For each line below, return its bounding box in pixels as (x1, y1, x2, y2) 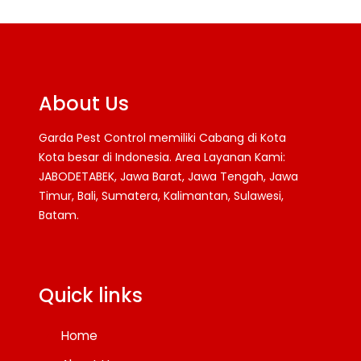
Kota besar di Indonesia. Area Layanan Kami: (39, 148, 285, 165)
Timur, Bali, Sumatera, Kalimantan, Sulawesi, (39, 187, 284, 204)
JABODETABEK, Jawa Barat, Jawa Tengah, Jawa (39, 168, 298, 185)
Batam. (39, 206, 79, 223)
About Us (39, 89, 129, 117)
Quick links (39, 281, 143, 309)
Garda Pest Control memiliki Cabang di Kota (39, 129, 286, 146)
